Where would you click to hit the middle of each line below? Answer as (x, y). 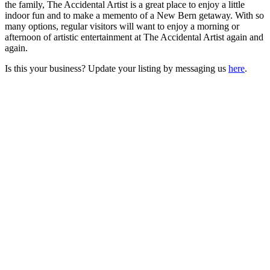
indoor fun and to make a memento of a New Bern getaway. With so (134, 15)
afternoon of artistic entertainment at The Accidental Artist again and (134, 37)
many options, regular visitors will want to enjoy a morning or (122, 26)
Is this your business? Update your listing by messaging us (117, 68)
